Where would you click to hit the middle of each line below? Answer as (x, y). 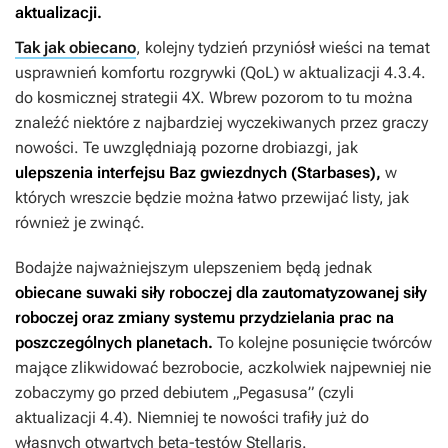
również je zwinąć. (80, 223)
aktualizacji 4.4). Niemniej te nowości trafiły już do (192, 418)
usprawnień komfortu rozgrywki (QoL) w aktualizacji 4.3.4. (220, 73)
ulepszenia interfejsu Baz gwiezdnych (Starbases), (198, 173)
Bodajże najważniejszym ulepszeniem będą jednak (193, 268)
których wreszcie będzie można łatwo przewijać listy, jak (212, 198)
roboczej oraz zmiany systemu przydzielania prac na (204, 318)
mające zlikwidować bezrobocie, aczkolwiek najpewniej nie (223, 368)
